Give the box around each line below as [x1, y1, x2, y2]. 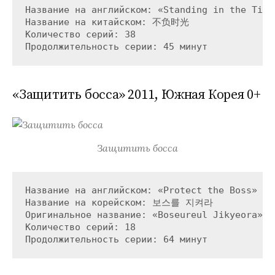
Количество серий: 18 [25, 222, 136, 233]
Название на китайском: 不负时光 [25, 17, 189, 28]
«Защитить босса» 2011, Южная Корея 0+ [12, 86, 261, 103]
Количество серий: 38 [25, 29, 136, 41]
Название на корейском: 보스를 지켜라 [25, 197, 213, 209]
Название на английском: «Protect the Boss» [25, 185, 257, 196]
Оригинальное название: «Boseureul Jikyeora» [25, 209, 263, 221]
